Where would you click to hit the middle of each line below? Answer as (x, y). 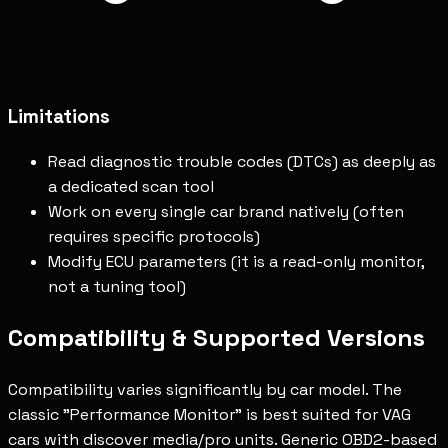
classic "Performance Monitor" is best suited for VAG (209, 415)
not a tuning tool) (117, 287)
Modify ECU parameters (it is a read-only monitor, (236, 262)
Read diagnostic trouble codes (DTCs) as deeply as (242, 162)
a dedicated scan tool (131, 187)
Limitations (59, 116)
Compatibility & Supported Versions (216, 338)
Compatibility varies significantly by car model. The (205, 390)
